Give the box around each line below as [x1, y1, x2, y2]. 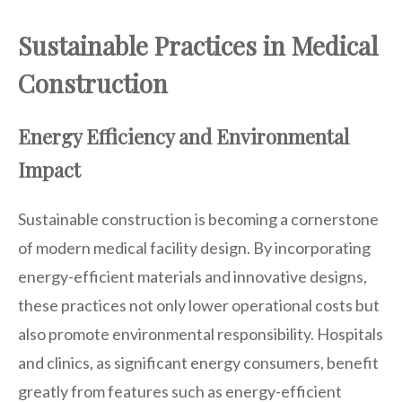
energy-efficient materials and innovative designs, [18, 266, 367, 286]
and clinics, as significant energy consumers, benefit [18, 352, 379, 372]
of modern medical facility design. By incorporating [18, 237, 371, 258]
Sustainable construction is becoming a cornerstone [18, 208, 379, 229]
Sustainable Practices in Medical [18, 28, 378, 62]
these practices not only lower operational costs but [18, 294, 380, 315]
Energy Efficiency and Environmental [18, 122, 349, 150]
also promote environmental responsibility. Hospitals [18, 323, 383, 344]
